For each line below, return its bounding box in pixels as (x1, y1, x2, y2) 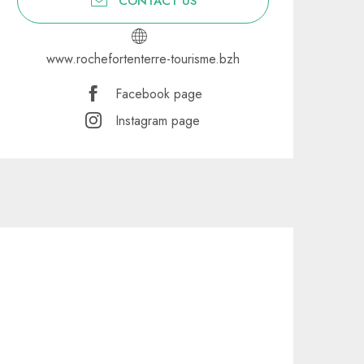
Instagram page (115, 110, 200, 130)
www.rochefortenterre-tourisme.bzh (46, 50, 240, 69)
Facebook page (115, 84, 202, 103)
